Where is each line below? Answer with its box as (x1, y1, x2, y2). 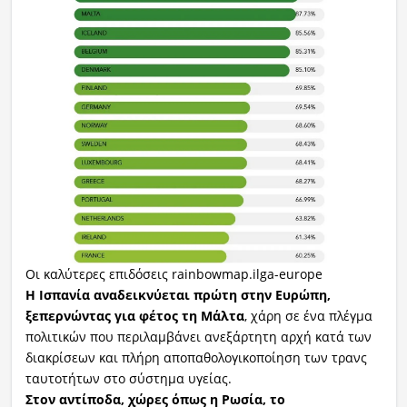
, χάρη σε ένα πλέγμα (243, 307, 372, 325)
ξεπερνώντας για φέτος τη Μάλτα (25, 307, 244, 325)
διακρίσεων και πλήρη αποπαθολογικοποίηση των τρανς (25, 349, 367, 367)
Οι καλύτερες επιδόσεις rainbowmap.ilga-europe (25, 265, 323, 283)
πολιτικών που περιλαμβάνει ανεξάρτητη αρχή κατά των (25, 328, 372, 346)
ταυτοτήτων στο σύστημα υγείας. (25, 370, 232, 388)
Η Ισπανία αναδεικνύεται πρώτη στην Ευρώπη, (25, 286, 331, 304)
